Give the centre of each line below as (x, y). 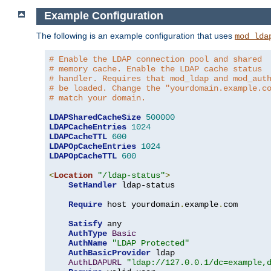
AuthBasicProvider (109, 253)
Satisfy (85, 224)
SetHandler (93, 185)
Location (73, 175)
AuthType (88, 233)
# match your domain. (97, 98)
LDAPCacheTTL (78, 136)
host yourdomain (141, 204)
